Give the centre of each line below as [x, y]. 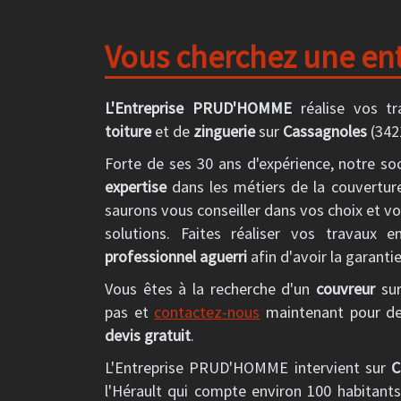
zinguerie [224, 131]
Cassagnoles [325, 131]
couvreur [346, 289]
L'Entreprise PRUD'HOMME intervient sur [248, 367]
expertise [136, 187]
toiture [128, 131]
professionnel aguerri [176, 256]
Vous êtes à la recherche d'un [211, 289]
